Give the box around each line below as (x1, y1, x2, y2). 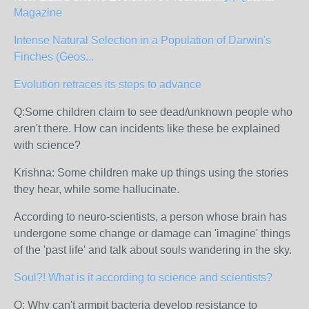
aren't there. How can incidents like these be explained (14, 123, 280, 134)
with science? (14, 139, 86, 151)
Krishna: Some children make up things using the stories (14, 167, 288, 179)
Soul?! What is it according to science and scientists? (14, 272, 272, 283)
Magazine (14, 7, 62, 19)
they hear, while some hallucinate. (14, 183, 179, 195)
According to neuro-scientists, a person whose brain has (14, 211, 287, 223)
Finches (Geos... (14, 51, 94, 63)
